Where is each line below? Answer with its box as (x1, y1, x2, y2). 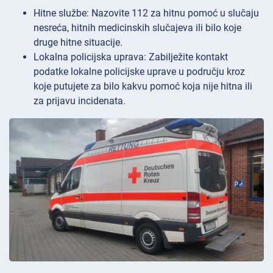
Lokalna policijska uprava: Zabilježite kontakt (34, 51, 228, 63)
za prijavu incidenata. (34, 95, 126, 107)
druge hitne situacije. (34, 37, 122, 49)
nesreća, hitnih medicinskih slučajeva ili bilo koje (34, 22, 241, 34)
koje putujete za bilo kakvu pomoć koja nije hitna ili (34, 80, 252, 93)
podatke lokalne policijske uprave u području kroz (34, 66, 245, 78)
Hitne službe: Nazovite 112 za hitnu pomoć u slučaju (34, 7, 259, 19)
